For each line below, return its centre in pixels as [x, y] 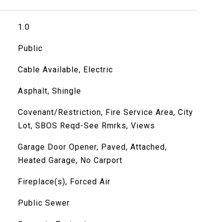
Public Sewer [44, 203]
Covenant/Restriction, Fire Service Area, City [105, 112]
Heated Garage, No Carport [70, 160]
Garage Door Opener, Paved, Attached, [92, 147]
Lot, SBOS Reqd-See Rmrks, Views [86, 126]
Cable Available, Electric [65, 70]
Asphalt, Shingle [49, 91]
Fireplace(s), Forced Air [64, 182]
